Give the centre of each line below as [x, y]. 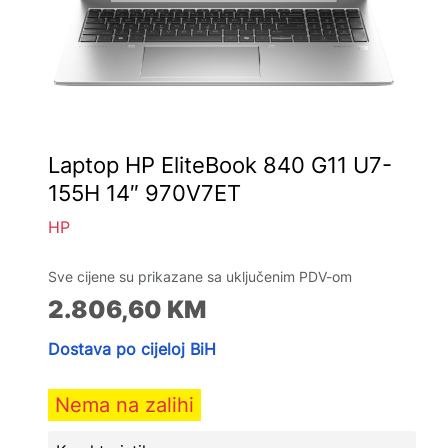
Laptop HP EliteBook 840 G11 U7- [220, 165]
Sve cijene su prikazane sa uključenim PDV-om [200, 276]
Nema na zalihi [124, 405]
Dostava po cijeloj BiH [132, 349]
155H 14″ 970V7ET [144, 193]
